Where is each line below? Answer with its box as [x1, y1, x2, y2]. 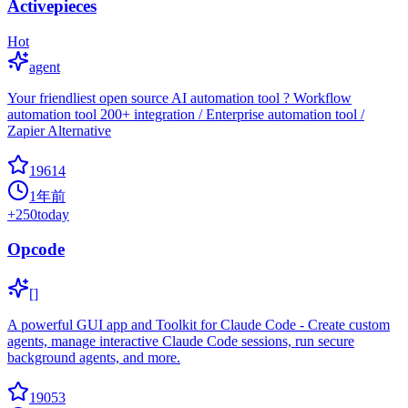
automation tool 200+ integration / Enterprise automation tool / [7, 106, 364, 122]
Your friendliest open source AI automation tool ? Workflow [7, 89, 352, 106]
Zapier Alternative [7, 122, 111, 138]
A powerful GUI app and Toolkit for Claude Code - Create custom [7, 317, 390, 333]
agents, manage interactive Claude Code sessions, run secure [7, 333, 354, 350]
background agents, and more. [7, 350, 180, 366]
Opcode [7, 240, 65, 260]
